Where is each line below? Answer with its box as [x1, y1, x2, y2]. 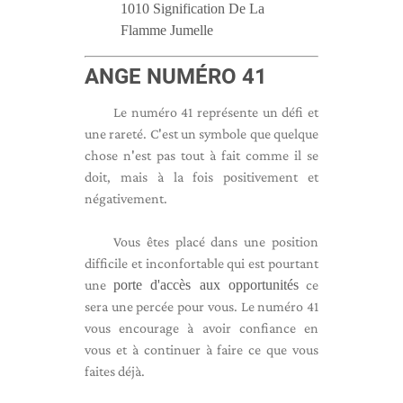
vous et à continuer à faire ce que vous [85, 342, 318, 357]
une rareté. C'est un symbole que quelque [85, 126, 318, 141]
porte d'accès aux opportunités [113, 277, 299, 292]
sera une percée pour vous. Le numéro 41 [85, 299, 318, 314]
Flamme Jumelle [121, 22, 213, 38]
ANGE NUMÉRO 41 [85, 64, 267, 89]
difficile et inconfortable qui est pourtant [85, 255, 318, 271]
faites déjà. [85, 363, 145, 379]
